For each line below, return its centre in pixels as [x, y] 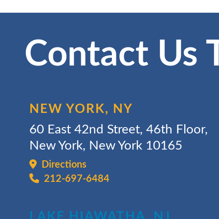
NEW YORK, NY [81, 109]
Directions [62, 165]
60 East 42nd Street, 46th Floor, [119, 130]
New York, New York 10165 [106, 146]
